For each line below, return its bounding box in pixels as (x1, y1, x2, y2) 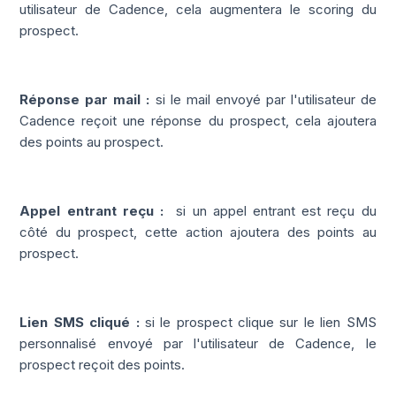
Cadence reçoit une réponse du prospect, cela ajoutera (19, 111, 377, 129)
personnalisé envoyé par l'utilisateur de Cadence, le (19, 334, 377, 352)
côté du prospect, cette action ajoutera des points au (19, 223, 377, 240)
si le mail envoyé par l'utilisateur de (155, 90, 377, 108)
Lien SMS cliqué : (19, 313, 140, 331)
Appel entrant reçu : (19, 202, 171, 219)
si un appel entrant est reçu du (176, 202, 377, 219)
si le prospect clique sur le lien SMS (144, 313, 377, 331)
